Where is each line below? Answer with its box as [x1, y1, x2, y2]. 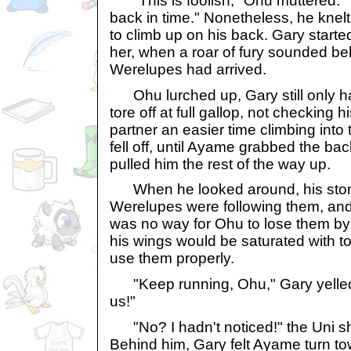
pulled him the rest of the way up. [110, 155, 331, 172]
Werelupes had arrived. [110, 61, 266, 78]
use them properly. [110, 250, 234, 267]
